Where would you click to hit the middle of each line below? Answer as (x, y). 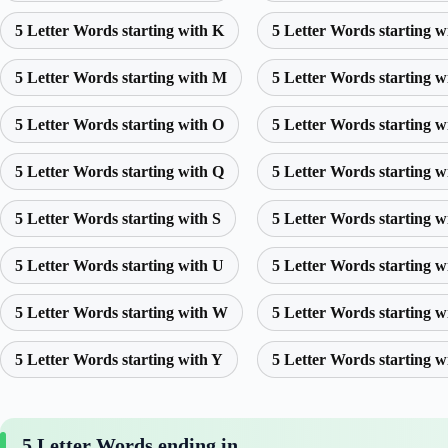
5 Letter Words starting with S (118, 219)
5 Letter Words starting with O (119, 125)
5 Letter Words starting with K (119, 31)
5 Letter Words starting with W (121, 313)
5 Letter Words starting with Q (119, 172)
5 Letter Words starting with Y (119, 360)
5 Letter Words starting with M (121, 78)
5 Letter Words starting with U (119, 266)
